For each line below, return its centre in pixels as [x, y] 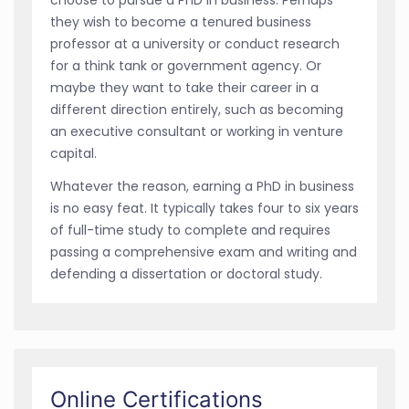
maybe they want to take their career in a [184, 87]
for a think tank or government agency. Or [186, 65]
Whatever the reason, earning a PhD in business [202, 186]
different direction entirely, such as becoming [197, 109]
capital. [73, 153]
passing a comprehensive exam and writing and [204, 252]
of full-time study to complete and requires [190, 230]
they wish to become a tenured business [181, 21]
